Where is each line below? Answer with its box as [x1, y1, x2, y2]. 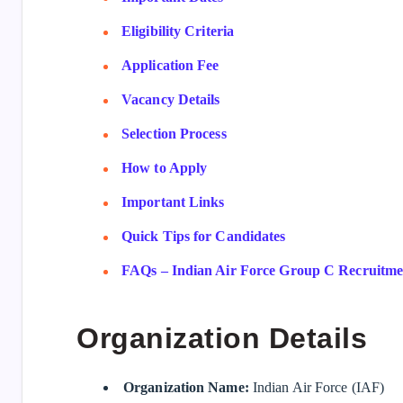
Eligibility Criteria [121, 22, 234, 39]
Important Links [121, 193, 225, 210]
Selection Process [121, 125, 227, 141]
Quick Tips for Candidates [121, 228, 286, 244]
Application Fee [121, 57, 219, 73]
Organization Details [76, 322, 367, 355]
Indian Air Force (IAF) [248, 379, 385, 395]
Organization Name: [123, 379, 249, 395]
